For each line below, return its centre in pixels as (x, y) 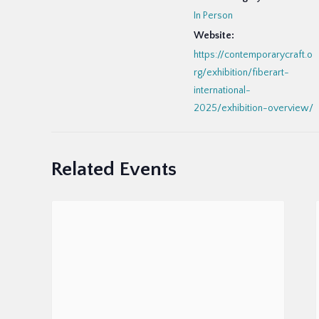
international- (222, 90)
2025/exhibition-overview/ (253, 108)
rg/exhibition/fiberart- (241, 73)
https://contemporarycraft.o (253, 55)
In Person (213, 16)
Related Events (114, 169)
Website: (214, 36)
